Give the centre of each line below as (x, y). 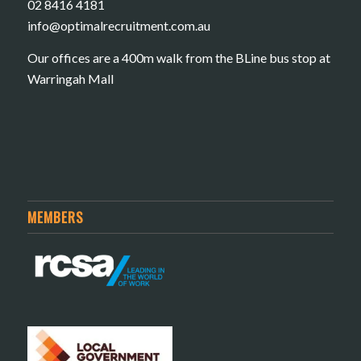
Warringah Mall (70, 78)
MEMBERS (55, 217)
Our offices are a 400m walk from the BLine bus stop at (178, 57)
